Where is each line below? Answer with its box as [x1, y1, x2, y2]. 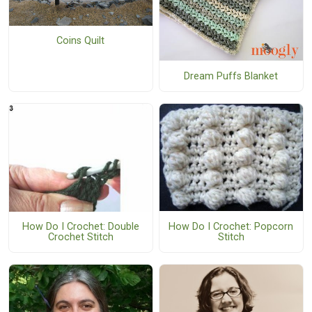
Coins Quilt [56, 34, 105, 47]
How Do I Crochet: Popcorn [169, 220, 294, 233]
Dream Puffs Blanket [184, 70, 279, 82]
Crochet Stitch [47, 231, 114, 244]
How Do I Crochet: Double [22, 221, 139, 233]
